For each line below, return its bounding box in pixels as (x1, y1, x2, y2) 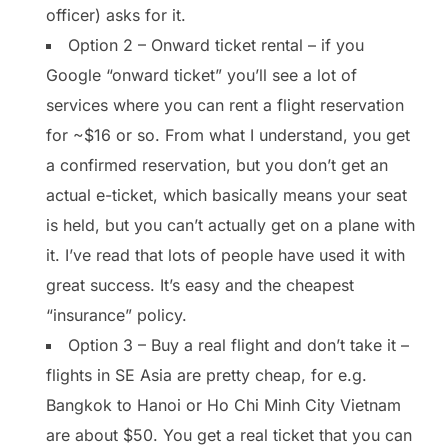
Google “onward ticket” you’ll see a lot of (46, 64, 357, 85)
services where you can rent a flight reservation (46, 94, 404, 115)
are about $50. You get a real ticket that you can (46, 424, 412, 445)
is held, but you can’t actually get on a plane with (46, 214, 415, 235)
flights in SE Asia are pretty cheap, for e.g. (46, 364, 367, 385)
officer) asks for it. (46, 4, 186, 25)
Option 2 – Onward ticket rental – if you (68, 34, 364, 55)
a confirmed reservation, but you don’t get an (46, 154, 388, 175)
